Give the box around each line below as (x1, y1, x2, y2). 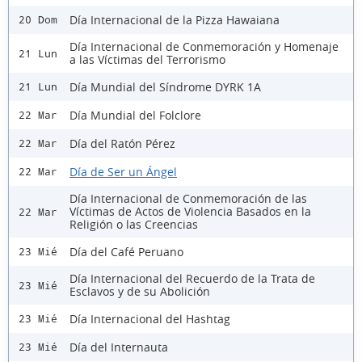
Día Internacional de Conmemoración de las (69, 191, 307, 206)
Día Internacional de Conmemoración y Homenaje (69, 39, 339, 54)
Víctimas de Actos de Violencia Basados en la (69, 204, 311, 219)
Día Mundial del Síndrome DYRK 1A (69, 78, 261, 95)
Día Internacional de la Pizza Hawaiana (69, 11, 280, 27)
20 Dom (19, 14, 57, 26)
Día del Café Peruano (69, 243, 183, 259)
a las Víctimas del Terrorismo (69, 52, 225, 67)
